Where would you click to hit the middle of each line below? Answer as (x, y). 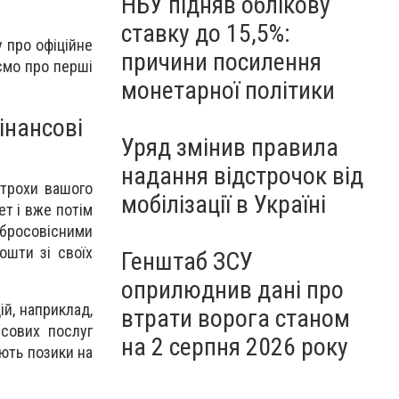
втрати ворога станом (236, 318)
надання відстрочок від (242, 176)
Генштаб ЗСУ (187, 261)
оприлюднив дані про (232, 290)
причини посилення (221, 62)
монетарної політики (228, 90)
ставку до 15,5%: (206, 33)
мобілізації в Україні (224, 204)
